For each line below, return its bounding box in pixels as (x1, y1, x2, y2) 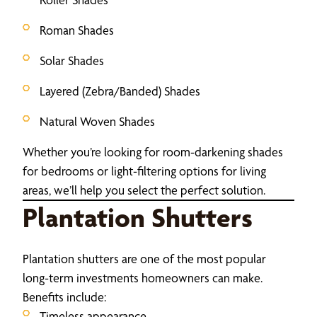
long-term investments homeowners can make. (23, 270, 263, 285)
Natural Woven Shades (40, 113, 155, 129)
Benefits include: (23, 289, 106, 304)
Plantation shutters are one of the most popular (23, 250, 266, 266)
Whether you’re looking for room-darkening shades (23, 144, 283, 159)
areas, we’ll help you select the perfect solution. (23, 182, 265, 197)
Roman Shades (40, 22, 114, 38)
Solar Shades (40, 52, 104, 68)
